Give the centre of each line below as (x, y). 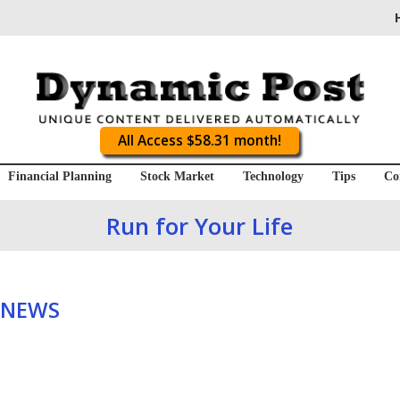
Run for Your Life (200, 225)
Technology (273, 177)
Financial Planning (59, 177)
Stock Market (177, 177)
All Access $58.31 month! (200, 141)
